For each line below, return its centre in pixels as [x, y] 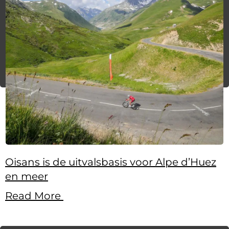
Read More [34, 196]
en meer [27, 177]
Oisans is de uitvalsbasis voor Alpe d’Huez [111, 162]
